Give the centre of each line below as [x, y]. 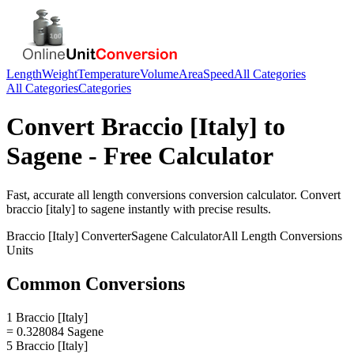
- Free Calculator [178, 156]
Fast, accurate [42, 194]
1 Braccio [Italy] [47, 317]
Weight [60, 74]
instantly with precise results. [198, 209]
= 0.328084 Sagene [55, 331]
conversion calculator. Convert [263, 194]
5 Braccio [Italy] [47, 345]
